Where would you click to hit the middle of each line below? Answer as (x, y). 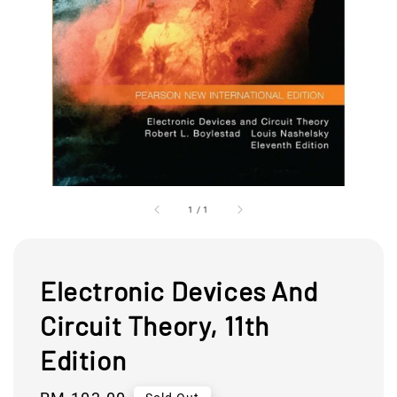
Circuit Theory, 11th (155, 325)
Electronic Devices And (179, 290)
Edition (83, 359)
